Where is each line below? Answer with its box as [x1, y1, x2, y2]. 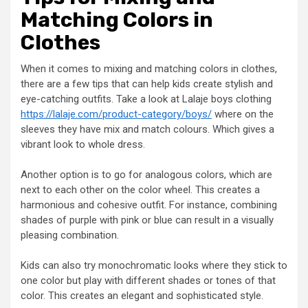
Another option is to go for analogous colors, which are [21, 168, 272, 181]
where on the [212, 107, 274, 120]
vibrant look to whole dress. [21, 137, 145, 151]
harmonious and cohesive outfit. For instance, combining [21, 198, 277, 211]
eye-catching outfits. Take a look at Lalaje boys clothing [21, 92, 272, 105]
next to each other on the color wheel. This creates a [21, 183, 260, 196]
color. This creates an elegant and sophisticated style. [21, 289, 263, 302]
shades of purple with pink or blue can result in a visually [21, 213, 274, 226]
